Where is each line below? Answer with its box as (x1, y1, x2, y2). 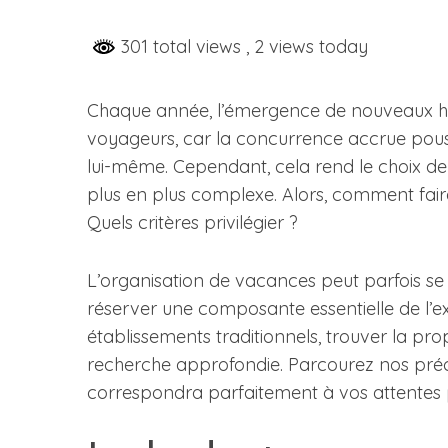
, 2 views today (246, 35, 368, 58)
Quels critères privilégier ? (87, 211, 298, 235)
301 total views (116, 35, 246, 58)
